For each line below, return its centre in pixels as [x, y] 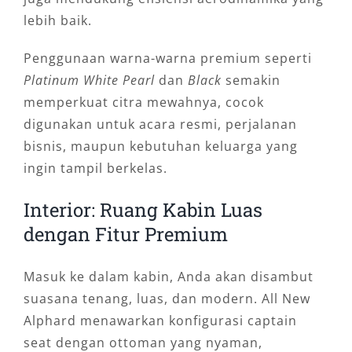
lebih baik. [57, 21]
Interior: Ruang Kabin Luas [143, 210]
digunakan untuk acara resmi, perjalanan [160, 125]
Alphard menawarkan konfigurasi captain [160, 321]
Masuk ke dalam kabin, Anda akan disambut [168, 277]
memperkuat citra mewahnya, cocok [143, 103]
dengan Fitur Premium [125, 235]
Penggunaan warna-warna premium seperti [167, 59]
